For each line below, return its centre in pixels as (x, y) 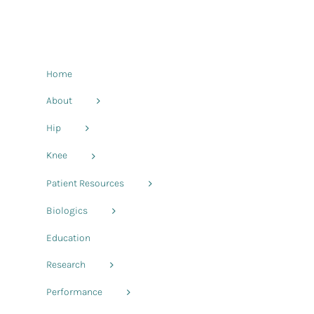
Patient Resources (85, 183)
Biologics (67, 210)
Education (68, 238)
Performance (74, 292)
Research (66, 265)
